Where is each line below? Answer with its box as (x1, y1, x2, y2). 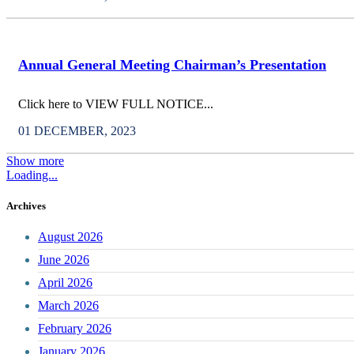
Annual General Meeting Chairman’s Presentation (18, 56, 326, 73)
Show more (6, 153, 64, 168)
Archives (6, 200, 46, 213)
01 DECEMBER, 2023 (18, 123, 136, 137)
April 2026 (38, 276, 92, 290)
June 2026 (38, 253, 89, 267)
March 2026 (38, 299, 99, 313)
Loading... (6, 168, 58, 182)
